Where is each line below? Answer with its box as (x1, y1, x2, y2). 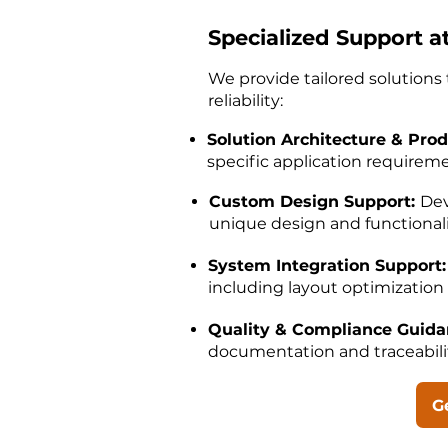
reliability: (208, 91, 283, 110)
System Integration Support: (208, 256, 446, 275)
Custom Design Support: (209, 192, 420, 211)
